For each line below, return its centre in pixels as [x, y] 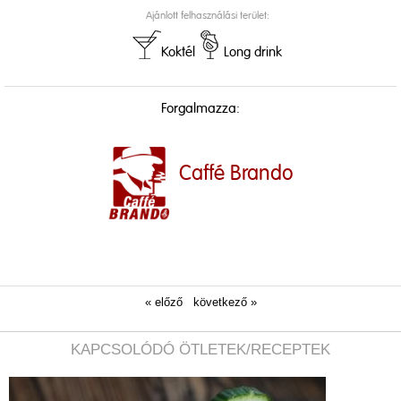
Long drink [253, 52]
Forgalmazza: [200, 108]
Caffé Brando [236, 173]
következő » [225, 303]
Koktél [178, 52]
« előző [163, 303]
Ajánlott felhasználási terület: [207, 16]
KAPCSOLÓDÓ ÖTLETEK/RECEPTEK [200, 350]
